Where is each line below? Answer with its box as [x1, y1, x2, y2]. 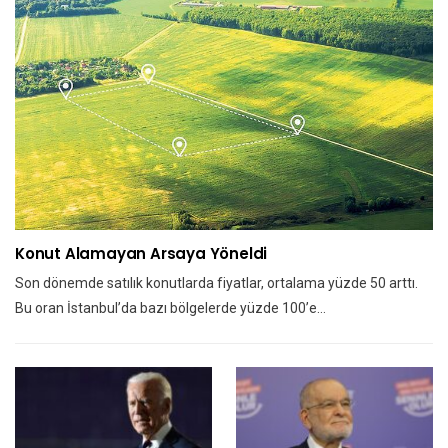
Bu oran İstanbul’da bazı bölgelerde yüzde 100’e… [15, 300, 326, 317]
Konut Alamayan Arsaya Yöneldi [15, 243, 268, 265]
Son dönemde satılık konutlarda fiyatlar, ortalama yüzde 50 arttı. [15, 275, 418, 292]
